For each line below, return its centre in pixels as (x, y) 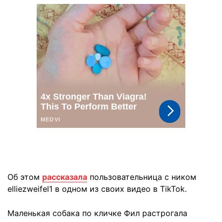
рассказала (65, 177)
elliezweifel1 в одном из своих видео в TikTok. (97, 189)
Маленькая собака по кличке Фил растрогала (97, 213)
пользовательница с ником (142, 177)
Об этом (25, 177)
